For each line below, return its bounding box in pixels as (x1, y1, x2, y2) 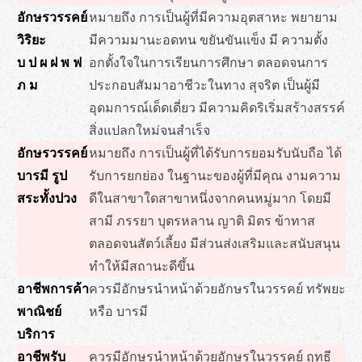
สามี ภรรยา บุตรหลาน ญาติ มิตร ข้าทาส (88, 212, 315, 229)
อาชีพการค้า (16, 280, 89, 297)
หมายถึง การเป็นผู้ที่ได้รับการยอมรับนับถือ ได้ (88, 144, 342, 162)
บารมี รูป (16, 166, 67, 184)
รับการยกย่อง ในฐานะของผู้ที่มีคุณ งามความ (88, 166, 341, 184)
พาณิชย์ (16, 302, 61, 320)
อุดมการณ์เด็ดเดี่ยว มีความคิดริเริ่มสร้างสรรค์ (88, 99, 345, 116)
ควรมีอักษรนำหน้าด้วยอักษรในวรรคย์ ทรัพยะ (88, 280, 346, 297)
